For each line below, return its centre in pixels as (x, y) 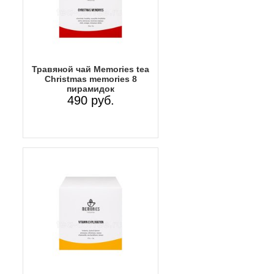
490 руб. (91, 100)
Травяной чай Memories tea (91, 69)
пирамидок (91, 88)
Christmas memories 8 (91, 79)
